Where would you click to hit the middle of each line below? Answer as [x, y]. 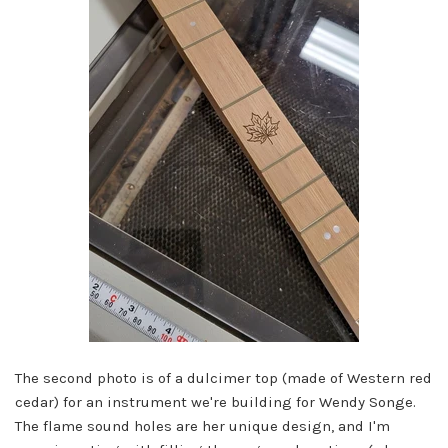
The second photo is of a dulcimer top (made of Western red [223, 378]
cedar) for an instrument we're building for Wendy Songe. [215, 402]
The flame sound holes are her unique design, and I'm [202, 426]
